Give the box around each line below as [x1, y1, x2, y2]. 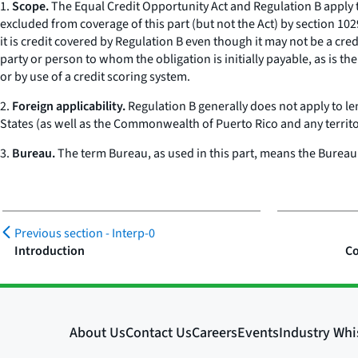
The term [55, 145, 109, 162]
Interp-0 [112, 225, 155, 242]
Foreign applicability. [12, 97, 125, 115]
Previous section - [14, 225, 112, 242]
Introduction [14, 242, 85, 260]
